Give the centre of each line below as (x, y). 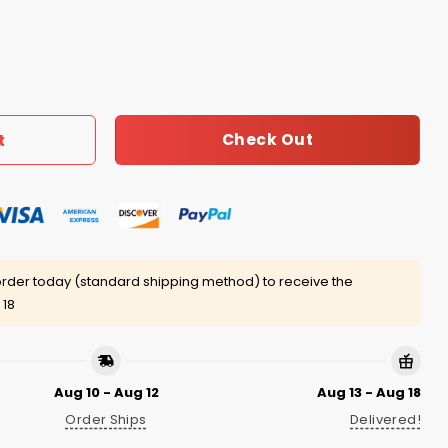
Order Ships (106, 419)
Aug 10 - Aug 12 (106, 392)
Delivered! (385, 419)
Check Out (267, 140)
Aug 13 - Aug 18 (369, 392)
